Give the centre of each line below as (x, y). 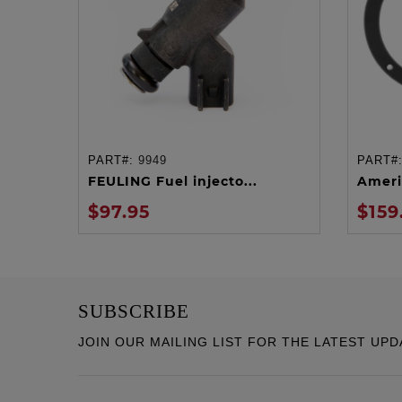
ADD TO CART (199, 163)
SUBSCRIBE (134, 311)
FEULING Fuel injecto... (173, 181)
